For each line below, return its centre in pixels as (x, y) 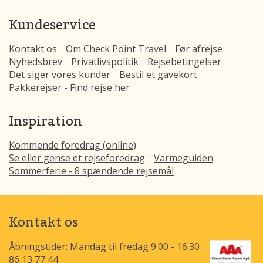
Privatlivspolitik (105, 62)
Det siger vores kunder (60, 75)
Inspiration (45, 121)
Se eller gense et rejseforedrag (77, 158)
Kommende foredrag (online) (73, 145)
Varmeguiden (183, 158)
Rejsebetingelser (184, 62)
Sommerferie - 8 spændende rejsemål (91, 171)
